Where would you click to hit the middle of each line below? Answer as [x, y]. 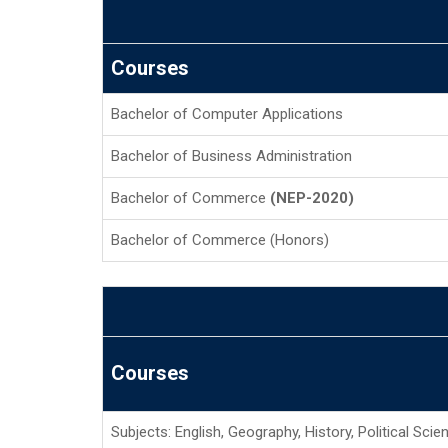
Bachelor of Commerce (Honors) [220, 240]
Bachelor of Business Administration [231, 156]
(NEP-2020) [312, 198]
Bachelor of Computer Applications [227, 114]
